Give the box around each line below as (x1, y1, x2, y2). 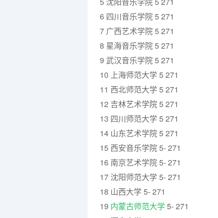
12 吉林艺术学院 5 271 (100, 98, 179, 109)
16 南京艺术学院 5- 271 (100, 157, 181, 168)
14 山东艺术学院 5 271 (100, 127, 179, 139)
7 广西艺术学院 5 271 (100, 25, 174, 36)
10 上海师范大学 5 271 (100, 69, 179, 80)
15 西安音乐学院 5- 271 (100, 142, 181, 153)
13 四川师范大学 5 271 (100, 113, 179, 124)
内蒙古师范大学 (110, 200, 165, 212)
